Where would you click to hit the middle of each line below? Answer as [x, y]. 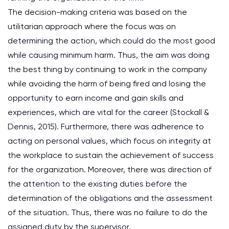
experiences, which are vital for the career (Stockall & [108, 112]
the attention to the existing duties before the [97, 184]
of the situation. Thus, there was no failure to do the [108, 212]
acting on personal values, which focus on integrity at [109, 141]
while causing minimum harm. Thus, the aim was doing [109, 55]
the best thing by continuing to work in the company [107, 69]
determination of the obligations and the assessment [110, 198]
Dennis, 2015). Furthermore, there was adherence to [106, 127]
